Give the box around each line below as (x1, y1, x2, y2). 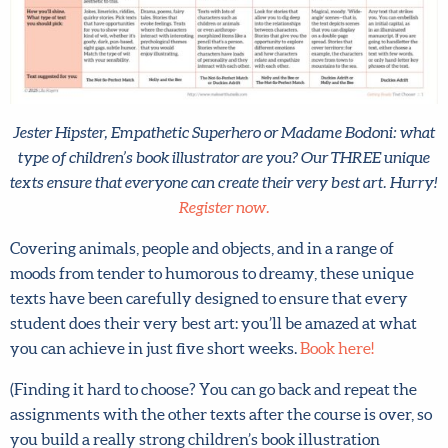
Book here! (300, 350, 374, 369)
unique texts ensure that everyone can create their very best (17, 184, 416, 203)
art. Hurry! (132, 209, 210, 228)
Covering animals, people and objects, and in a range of (10, 250, 394, 269)
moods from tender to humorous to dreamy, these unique (10, 275, 414, 294)
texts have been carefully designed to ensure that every (10, 300, 408, 319)
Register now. (210, 209, 301, 228)
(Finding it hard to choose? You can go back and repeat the (10, 391, 417, 410)
